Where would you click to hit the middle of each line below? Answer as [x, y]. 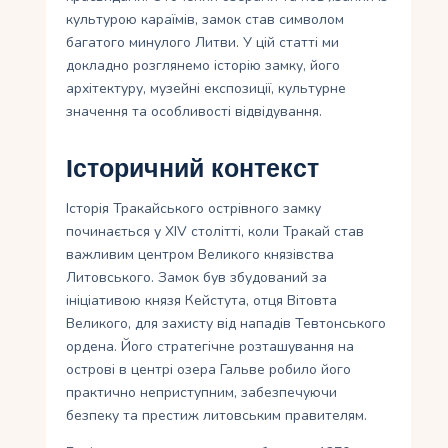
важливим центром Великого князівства [200, 255]
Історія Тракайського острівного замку [194, 209]
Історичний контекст [193, 169]
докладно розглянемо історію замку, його [203, 66]
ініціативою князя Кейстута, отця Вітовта [202, 301]
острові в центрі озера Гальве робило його [209, 370]
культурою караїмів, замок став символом [205, 20]
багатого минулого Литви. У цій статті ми [203, 43]
